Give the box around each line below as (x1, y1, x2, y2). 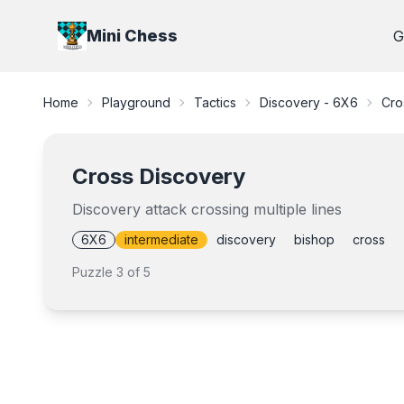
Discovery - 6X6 (260, 95, 358, 110)
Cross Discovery (72, 163, 245, 189)
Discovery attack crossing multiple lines (72, 200, 342, 218)
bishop (294, 232, 335, 247)
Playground (102, 95, 170, 110)
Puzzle (72, 264, 116, 280)
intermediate (124, 232, 198, 247)
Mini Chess (87, 26, 178, 45)
